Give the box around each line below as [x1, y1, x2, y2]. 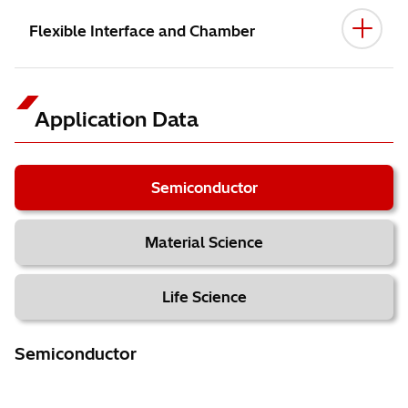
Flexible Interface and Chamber [29, 22, 255, 40]
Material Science [145, 233, 263, 251]
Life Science [161, 288, 247, 306]
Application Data [35, 107, 199, 132]
